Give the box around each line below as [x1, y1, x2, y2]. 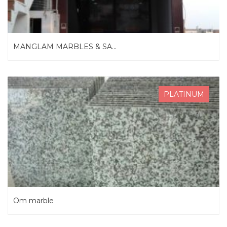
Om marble [13, 196, 54, 205]
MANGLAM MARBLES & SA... [13, 42, 117, 51]
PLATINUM [164, 90, 204, 99]
